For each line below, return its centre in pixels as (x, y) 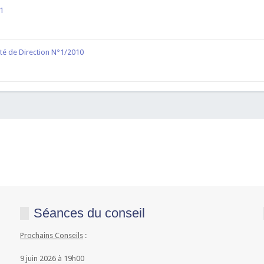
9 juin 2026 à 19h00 (52, 258)
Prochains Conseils (51, 235)
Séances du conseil (89, 213)
